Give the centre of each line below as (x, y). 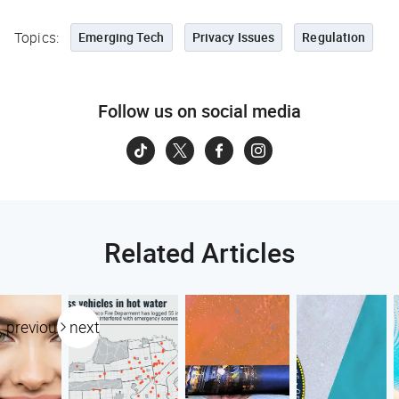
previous (36, 326)
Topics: (37, 37)
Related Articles (199, 252)
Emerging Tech (122, 37)
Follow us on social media (199, 110)
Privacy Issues (233, 37)
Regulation (334, 37)
